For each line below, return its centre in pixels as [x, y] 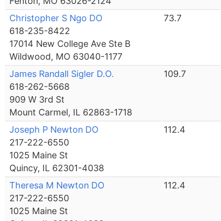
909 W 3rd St [37, 100]
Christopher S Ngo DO [56, 18]
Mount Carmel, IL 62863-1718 [71, 112]
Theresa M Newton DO [57, 185]
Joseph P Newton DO [54, 130]
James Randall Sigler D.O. [62, 74]
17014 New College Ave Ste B [70, 44]
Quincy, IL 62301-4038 [57, 168]
